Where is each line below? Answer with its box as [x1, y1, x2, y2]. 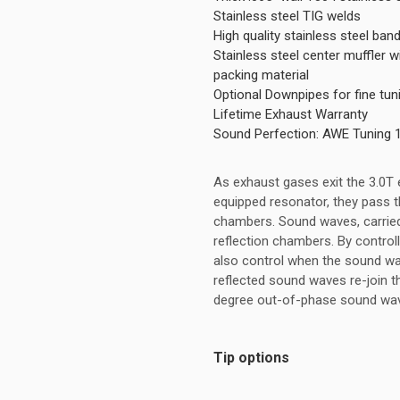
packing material [213, 67, 309, 83]
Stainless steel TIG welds [213, 8, 361, 24]
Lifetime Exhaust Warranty [213, 106, 368, 122]
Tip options [213, 349, 289, 366]
